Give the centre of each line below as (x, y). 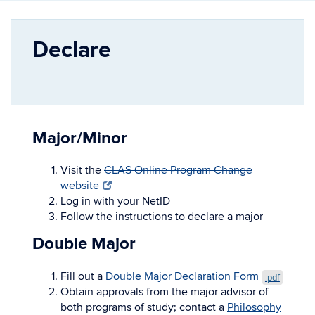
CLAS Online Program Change (178, 171)
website (80, 186)
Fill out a (82, 277)
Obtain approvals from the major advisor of (165, 292)
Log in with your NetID (115, 201)
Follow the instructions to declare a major (162, 217)
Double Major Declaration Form (182, 277)
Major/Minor (80, 138)
